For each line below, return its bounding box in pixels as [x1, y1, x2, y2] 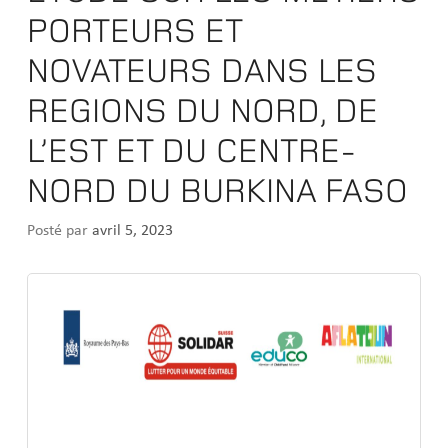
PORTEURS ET [27, 12, 242, 49]
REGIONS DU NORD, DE [27, 92, 378, 129]
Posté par [27, 222, 88, 239]
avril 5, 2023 [88, 222, 173, 239]
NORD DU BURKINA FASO [27, 172, 408, 209]
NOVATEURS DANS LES [27, 52, 377, 89]
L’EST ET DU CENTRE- [27, 132, 356, 169]
